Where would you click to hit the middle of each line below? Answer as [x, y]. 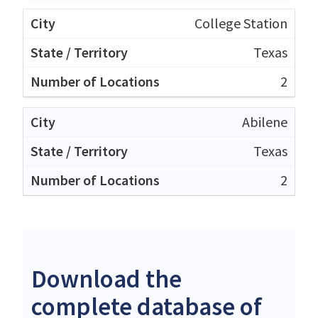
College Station [241, 23]
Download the [106, 279]
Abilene [265, 121]
